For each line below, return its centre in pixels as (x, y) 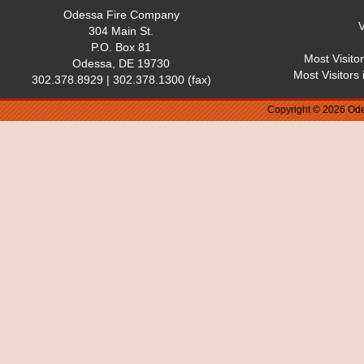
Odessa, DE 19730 (121, 63)
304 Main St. (121, 30)
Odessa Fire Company (121, 14)
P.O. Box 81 (121, 47)
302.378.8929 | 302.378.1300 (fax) (121, 79)
